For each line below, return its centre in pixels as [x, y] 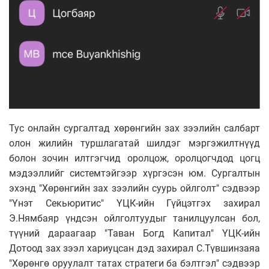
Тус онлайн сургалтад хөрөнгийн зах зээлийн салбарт [134, 128]
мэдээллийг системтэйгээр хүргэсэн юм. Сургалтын [134, 173]
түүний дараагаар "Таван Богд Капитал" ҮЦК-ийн [134, 233]
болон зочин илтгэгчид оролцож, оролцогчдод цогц [134, 158]
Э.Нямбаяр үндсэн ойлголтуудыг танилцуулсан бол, [134, 218]
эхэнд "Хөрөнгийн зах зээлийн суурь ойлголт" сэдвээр [134, 188]
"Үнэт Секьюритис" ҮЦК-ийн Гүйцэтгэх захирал [134, 203]
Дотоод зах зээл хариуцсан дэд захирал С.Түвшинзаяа [134, 248]
